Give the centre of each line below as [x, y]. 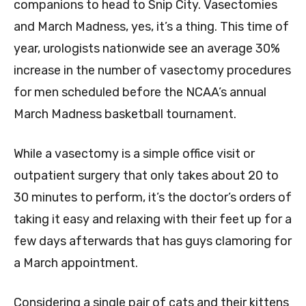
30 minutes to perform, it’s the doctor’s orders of [153, 198]
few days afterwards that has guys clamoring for [153, 241]
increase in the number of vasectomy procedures [152, 71]
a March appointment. [76, 263]
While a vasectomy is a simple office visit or [134, 154]
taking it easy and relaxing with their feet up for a [153, 220]
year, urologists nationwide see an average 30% [147, 49]
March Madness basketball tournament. [125, 114]
